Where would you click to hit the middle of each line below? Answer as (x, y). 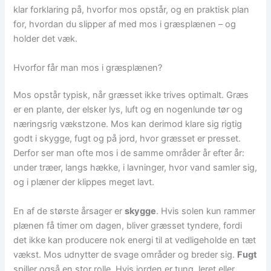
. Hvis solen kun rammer (206, 211)
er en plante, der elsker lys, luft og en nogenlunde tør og (128, 110)
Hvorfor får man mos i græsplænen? (88, 67)
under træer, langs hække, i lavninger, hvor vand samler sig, (135, 168)
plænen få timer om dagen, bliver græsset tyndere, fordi (128, 225)
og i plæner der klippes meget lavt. (84, 182)
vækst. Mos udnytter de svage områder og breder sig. (126, 254)
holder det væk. (46, 39)
